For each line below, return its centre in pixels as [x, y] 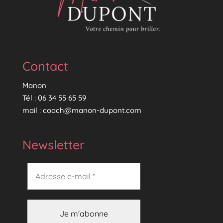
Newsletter [53, 145]
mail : [32, 111]
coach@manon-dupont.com [92, 111]
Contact [45, 66]
